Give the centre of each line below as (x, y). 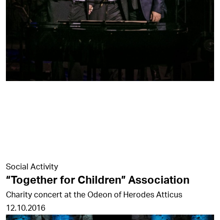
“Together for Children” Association (98, 180)
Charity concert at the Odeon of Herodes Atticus (94, 194)
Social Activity (32, 166)
